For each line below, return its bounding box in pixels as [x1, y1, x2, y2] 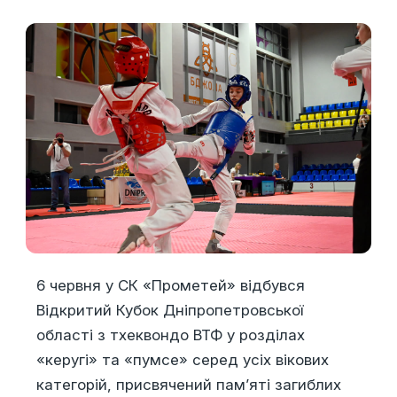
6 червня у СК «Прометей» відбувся [35, 276, 305, 295]
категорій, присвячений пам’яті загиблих [35, 376, 341, 394]
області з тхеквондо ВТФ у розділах [35, 326, 305, 345]
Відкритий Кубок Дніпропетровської [35, 301, 303, 320]
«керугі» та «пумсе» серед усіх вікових [35, 351, 329, 370]
